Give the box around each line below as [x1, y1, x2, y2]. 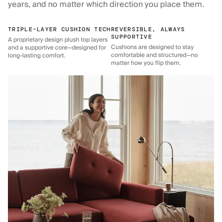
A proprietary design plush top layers [8, 35, 108, 46]
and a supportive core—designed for [8, 43, 106, 54]
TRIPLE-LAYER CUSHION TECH [8, 25, 111, 34]
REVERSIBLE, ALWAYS [111, 25, 185, 34]
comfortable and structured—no [111, 50, 198, 61]
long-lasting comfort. [8, 51, 65, 61]
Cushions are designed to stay [111, 42, 194, 53]
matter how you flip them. [111, 58, 181, 69]
